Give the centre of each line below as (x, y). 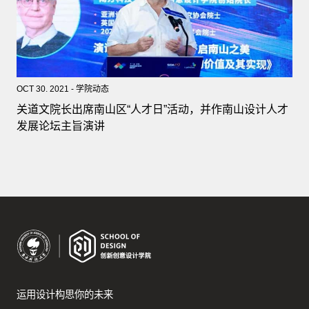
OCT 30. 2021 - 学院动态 (62, 89)
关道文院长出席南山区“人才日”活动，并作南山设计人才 (152, 110)
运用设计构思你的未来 (64, 294)
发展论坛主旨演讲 (60, 126)
